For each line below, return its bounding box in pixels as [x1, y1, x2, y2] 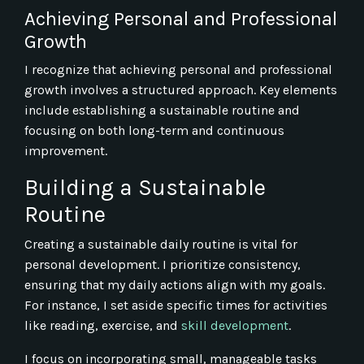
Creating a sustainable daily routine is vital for [24, 236, 297, 253]
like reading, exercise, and [24, 318, 178, 334]
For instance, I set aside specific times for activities [24, 297, 327, 314]
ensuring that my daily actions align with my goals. [24, 277, 325, 293]
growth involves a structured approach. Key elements [24, 82, 337, 98]
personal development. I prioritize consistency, [24, 257, 301, 273]
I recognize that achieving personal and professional [24, 62, 332, 78]
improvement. [24, 143, 107, 159]
